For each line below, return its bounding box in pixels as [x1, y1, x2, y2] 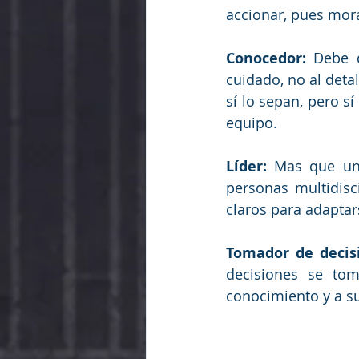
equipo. [226, 113, 277, 133]
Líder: [226, 156, 267, 177]
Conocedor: [226, 48, 306, 69]
